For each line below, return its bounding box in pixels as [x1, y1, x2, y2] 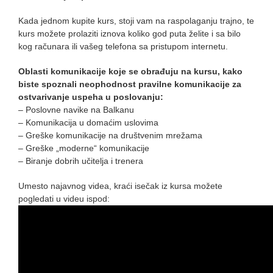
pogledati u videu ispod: [18, 194, 110, 204]
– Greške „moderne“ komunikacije [18, 143, 149, 154]
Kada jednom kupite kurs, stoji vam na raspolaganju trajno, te [18, 16, 254, 26]
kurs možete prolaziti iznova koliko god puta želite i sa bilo [18, 29, 241, 39]
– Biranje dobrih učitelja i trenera [18, 156, 143, 166]
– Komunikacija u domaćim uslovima [18, 118, 158, 128]
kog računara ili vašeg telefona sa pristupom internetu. [18, 41, 228, 52]
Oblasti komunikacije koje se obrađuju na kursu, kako [18, 66, 243, 77]
